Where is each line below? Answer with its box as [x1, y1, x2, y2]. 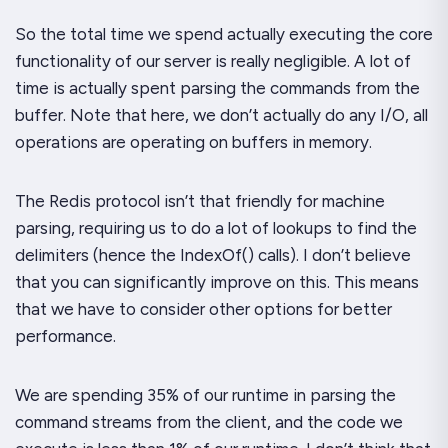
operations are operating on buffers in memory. [15, 132, 372, 153]
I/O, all [376, 105, 428, 126]
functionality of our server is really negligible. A [15, 51, 370, 72]
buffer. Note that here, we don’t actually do [15, 105, 349, 126]
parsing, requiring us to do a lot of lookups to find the [15, 218, 417, 239]
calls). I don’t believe [254, 245, 411, 266]
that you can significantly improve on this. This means [15, 272, 419, 293]
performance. [15, 326, 116, 347]
